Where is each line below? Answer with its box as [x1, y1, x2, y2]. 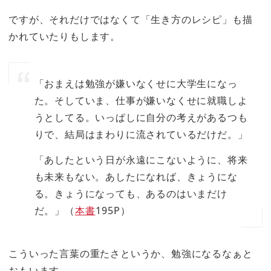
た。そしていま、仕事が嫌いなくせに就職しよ [34, 93, 248, 107]
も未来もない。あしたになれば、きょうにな [34, 170, 238, 184]
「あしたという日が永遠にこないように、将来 [34, 153, 248, 167]
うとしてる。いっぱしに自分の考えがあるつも [34, 110, 248, 124]
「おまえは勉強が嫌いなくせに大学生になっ [34, 76, 238, 90]
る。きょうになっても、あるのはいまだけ [34, 187, 227, 201]
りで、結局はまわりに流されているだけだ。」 [34, 127, 248, 141]
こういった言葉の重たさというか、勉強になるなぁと [8, 246, 253, 260]
